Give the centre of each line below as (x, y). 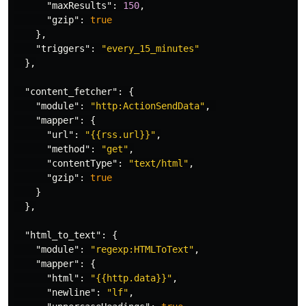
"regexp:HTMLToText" (142, 250)
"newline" (71, 293)
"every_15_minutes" (150, 49)
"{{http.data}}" (131, 278)
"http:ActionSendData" (148, 106)
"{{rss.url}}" (120, 135)
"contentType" (82, 164)
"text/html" (158, 164)
